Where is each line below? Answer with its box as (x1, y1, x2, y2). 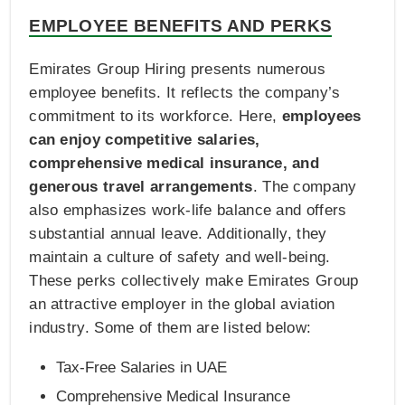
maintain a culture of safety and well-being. (29, 248, 331, 266)
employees (281, 107, 362, 125)
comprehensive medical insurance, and (29, 154, 320, 172)
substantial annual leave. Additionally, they (29, 224, 327, 242)
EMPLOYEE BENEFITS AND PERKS (29, 15, 333, 35)
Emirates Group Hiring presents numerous (29, 60, 325, 78)
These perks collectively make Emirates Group (29, 271, 359, 289)
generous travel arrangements (29, 177, 253, 195)
